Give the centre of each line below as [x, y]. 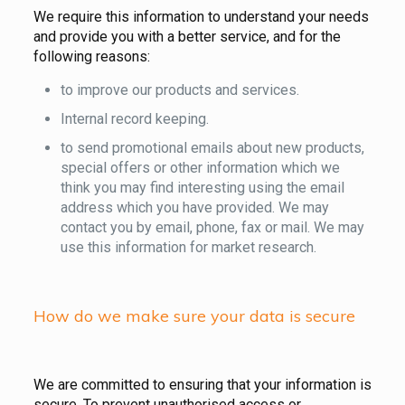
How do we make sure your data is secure [194, 316]
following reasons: [91, 57]
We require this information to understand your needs [201, 17]
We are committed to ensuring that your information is [202, 385]
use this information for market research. [188, 248]
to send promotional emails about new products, [212, 148]
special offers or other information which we [200, 168]
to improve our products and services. [179, 90]
